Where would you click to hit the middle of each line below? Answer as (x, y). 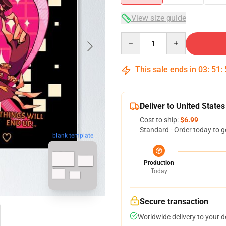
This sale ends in (166, 69)
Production (159, 163)
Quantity (134, 37)
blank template (73, 135)
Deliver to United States (182, 106)
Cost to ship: (160, 120)
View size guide (159, 18)
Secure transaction (174, 202)
